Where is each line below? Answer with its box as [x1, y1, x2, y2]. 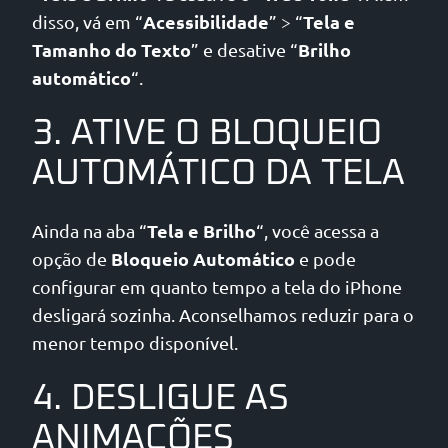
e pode [295, 247, 356, 269]
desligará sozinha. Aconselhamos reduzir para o [32, 303, 414, 325]
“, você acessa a [256, 219, 379, 241]
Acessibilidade [143, 9, 269, 33]
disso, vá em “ [32, 10, 143, 32]
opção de [32, 247, 111, 269]
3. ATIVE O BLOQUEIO [32, 116, 382, 153]
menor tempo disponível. [32, 331, 238, 353]
